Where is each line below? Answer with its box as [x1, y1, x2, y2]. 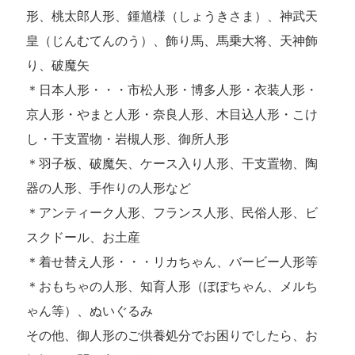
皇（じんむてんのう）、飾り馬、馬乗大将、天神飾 [26, 34, 319, 48]
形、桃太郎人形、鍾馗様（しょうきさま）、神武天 [26, 10, 319, 24]
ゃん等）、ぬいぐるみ [26, 304, 154, 319]
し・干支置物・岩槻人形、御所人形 [26, 132, 230, 147]
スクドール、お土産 [26, 231, 141, 245]
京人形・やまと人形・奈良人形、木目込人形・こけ [26, 108, 319, 122]
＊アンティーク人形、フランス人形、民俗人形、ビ [26, 206, 319, 220]
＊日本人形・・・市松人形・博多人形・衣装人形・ [26, 83, 319, 97]
